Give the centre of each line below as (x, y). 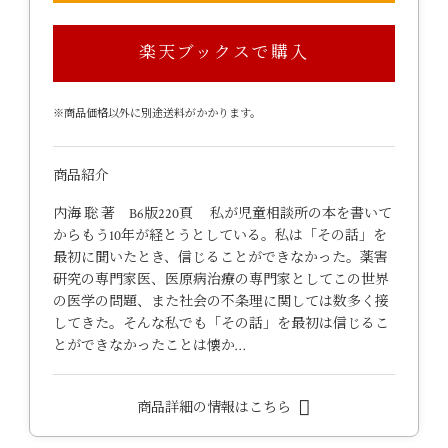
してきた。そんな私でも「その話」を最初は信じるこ (220, 324)
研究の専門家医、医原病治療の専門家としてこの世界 (220, 280)
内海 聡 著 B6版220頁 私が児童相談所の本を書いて (222, 214)
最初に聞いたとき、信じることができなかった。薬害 (220, 258)
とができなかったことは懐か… (148, 346)
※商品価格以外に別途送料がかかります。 (156, 113)
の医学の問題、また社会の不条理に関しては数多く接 (220, 302)
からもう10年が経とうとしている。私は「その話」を (219, 236)
